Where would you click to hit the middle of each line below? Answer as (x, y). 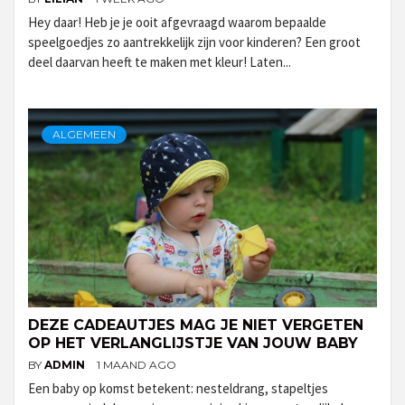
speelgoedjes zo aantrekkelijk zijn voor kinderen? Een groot (194, 42)
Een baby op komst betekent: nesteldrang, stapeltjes (178, 388)
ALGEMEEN (84, 134)
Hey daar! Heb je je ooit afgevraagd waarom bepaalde (177, 22)
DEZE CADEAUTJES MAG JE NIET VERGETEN (196, 325)
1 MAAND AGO (137, 364)
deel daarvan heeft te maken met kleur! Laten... (160, 61)
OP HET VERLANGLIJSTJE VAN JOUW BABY (193, 343)
